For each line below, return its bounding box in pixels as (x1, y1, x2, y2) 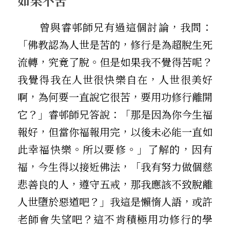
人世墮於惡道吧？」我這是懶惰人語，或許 (17, 194, 213, 209)
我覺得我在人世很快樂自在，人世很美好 (17, 71, 213, 87)
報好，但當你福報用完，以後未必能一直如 (17, 124, 213, 139)
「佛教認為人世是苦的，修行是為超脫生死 (17, 36, 213, 52)
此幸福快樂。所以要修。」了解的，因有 (17, 141, 213, 157)
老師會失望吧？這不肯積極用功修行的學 (17, 211, 213, 226)
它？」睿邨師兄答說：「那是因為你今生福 (17, 106, 213, 122)
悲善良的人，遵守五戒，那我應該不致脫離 (17, 176, 213, 191)
